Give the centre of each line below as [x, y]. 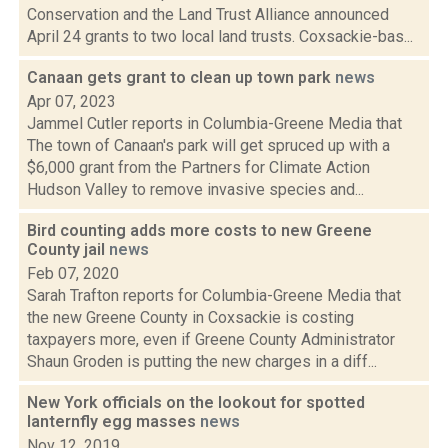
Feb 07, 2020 [73, 273]
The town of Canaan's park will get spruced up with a [208, 145]
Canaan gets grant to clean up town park [181, 77]
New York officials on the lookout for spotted [196, 402]
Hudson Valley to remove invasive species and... [195, 189]
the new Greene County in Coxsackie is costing [190, 317]
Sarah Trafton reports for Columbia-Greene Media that [214, 295]
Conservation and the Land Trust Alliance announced [208, 14]
